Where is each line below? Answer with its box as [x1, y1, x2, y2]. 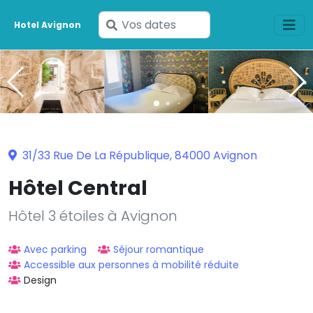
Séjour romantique [113, 242, 204, 256]
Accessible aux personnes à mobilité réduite [24, 257, 239, 272]
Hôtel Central [8, 173, 147, 202]
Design [24, 272, 57, 287]
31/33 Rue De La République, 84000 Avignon [20, 147, 257, 163]
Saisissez [116, 16, 163, 32]
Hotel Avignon [14, 18, 82, 31]
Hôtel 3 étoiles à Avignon [8, 205, 177, 226]
